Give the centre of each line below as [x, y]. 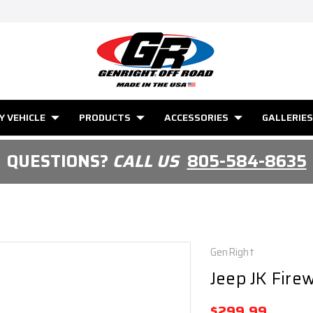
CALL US [150, 161]
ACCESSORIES [196, 117]
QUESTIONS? [59, 161]
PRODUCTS [105, 117]
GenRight [232, 252]
